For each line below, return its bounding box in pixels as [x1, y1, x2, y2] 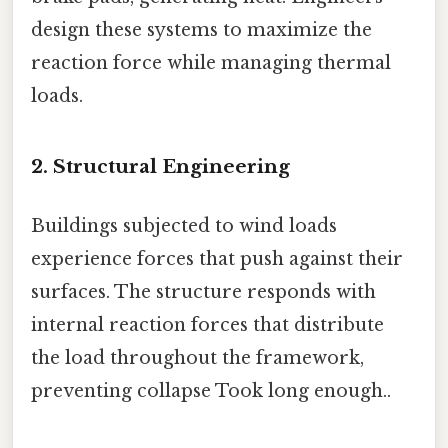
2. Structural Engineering [31, 154, 290, 178]
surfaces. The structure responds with [31, 281, 376, 303]
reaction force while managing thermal [31, 51, 391, 74]
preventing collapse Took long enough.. [31, 380, 391, 402]
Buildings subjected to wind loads [31, 215, 337, 237]
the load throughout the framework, [31, 347, 364, 369]
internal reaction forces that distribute [31, 314, 384, 336]
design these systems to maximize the [31, 18, 372, 41]
